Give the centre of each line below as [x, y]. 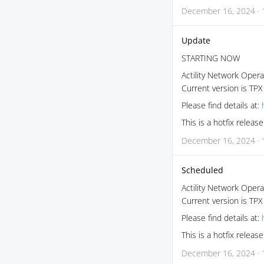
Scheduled [202, 170]
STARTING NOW [211, 58]
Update [196, 40]
